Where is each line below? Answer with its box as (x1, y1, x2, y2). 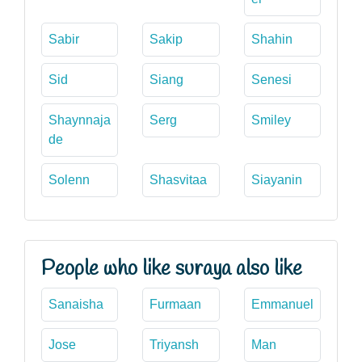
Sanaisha (48, 297, 103, 311)
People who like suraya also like (41, 255, 302, 283)
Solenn (48, 172, 90, 187)
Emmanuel (250, 297, 314, 311)
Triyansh (149, 337, 200, 351)
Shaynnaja (48, 112, 111, 127)
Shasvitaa (149, 172, 208, 187)
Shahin (250, 32, 293, 46)
